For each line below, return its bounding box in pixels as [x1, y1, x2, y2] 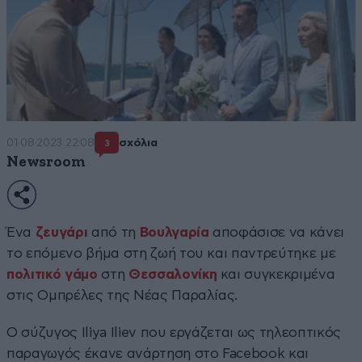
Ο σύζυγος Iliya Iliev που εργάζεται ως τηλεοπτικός [6, 325, 342, 339]
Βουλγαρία [139, 225, 209, 239]
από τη [87, 225, 140, 239]
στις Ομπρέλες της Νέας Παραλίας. [6, 288, 238, 302]
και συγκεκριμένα [217, 267, 335, 281]
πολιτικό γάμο [6, 267, 98, 281]
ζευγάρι [35, 225, 88, 239]
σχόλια [119, 137, 158, 149]
